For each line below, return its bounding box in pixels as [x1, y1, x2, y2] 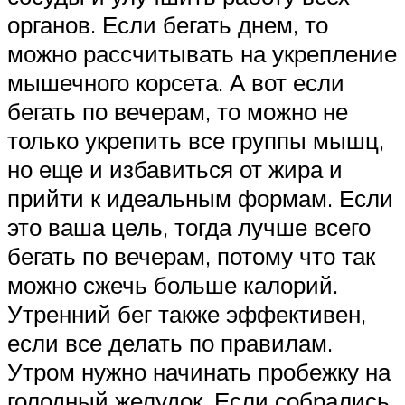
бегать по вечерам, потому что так [7, 241, 375, 271]
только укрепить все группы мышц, [7, 126, 384, 155]
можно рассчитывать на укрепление [7, 39, 397, 69]
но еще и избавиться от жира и [7, 155, 343, 184]
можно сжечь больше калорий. [7, 270, 338, 300]
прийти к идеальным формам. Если [7, 184, 393, 213]
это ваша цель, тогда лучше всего [7, 212, 371, 242]
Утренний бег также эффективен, [7, 299, 366, 329]
